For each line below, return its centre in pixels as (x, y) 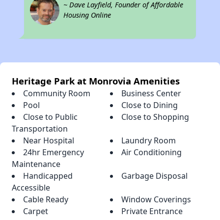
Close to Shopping (155, 117)
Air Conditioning (151, 152)
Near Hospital (49, 141)
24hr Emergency (54, 152)
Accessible (31, 188)
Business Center (151, 94)
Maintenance (36, 164)
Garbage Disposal (154, 176)
